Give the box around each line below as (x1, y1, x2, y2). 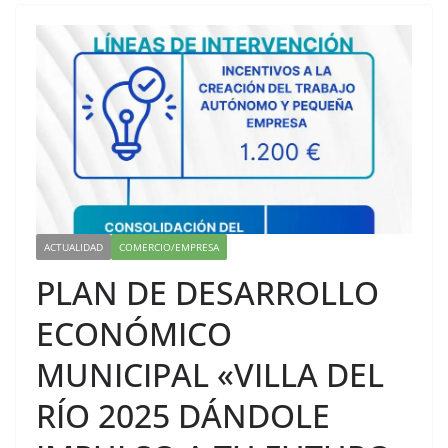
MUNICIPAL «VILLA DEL (36, 353, 384, 397)
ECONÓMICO (36, 312, 232, 356)
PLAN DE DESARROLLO (36, 271, 379, 315)
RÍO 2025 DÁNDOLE (36, 394, 330, 438)
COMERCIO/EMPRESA (119, 240, 219, 255)
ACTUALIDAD (44, 240, 103, 255)
